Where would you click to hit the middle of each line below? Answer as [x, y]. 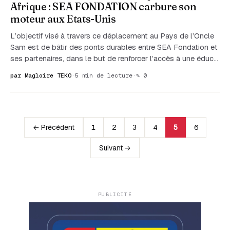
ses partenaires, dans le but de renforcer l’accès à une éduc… [114, 58]
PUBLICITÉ [115, 195]
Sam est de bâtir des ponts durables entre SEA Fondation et [114, 47]
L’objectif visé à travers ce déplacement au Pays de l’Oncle [112, 36]
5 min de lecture [104, 75]
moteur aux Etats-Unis [63, 18]
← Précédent [53, 128]
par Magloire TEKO [41, 75]
